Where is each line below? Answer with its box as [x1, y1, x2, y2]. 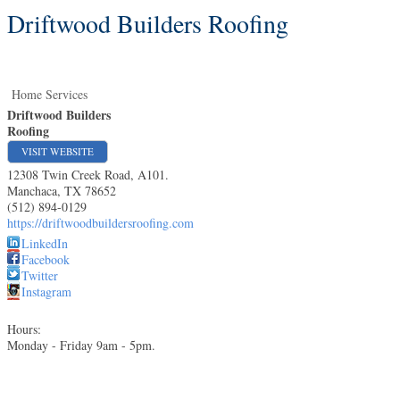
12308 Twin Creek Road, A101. [7, 166, 169, 183]
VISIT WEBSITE [21, 145, 94, 158]
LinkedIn [21, 235, 68, 252]
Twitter [21, 267, 58, 284]
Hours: [7, 321, 41, 337]
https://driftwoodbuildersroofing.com [7, 214, 194, 231]
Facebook [21, 251, 70, 268]
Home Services [12, 86, 87, 103]
